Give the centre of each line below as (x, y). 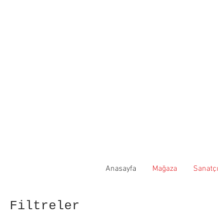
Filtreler (45, 206)
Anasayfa (121, 169)
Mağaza (164, 169)
